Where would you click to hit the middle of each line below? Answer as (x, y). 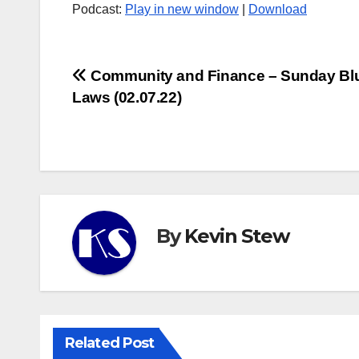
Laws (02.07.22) (127, 97)
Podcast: (99, 9)
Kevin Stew (237, 236)
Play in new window (182, 9)
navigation (136, 114)
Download (278, 9)
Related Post (110, 343)
